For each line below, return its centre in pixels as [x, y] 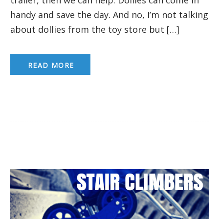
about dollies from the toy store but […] [95, 29]
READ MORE [51, 65]
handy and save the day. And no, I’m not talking [109, 14]
